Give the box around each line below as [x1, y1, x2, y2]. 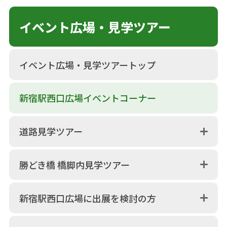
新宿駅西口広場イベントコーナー [19, 91, 156, 105]
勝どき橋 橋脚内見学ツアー [19, 158, 130, 171]
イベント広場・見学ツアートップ [19, 58, 156, 71]
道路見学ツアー [19, 125, 83, 138]
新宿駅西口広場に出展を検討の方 [19, 191, 156, 205]
